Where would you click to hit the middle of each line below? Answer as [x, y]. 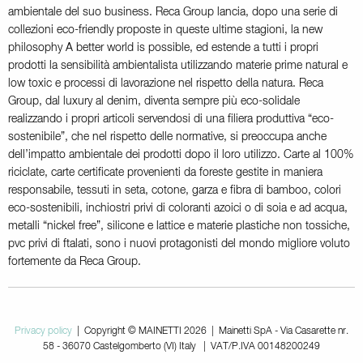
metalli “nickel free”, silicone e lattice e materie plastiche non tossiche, [179, 226]
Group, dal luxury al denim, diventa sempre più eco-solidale [154, 101]
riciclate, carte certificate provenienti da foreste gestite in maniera [165, 172]
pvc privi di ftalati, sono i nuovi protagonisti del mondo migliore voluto [179, 243]
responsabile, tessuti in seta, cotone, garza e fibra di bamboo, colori [175, 190]
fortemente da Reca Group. [75, 261]
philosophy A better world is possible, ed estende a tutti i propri [163, 47]
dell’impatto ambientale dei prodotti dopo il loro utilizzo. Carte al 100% [181, 154]
